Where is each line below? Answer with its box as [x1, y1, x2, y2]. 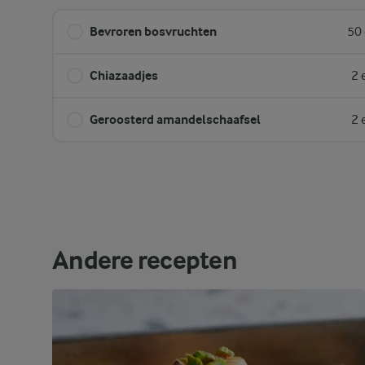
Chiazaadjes [90, 68, 158, 83]
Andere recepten [52, 245, 237, 275]
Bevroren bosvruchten [90, 24, 217, 39]
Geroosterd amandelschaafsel [90, 112, 261, 127]
